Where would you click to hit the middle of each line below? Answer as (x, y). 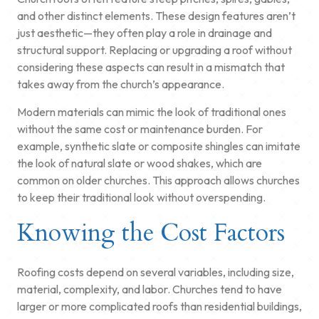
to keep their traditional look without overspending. (141, 197)
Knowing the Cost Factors (151, 232)
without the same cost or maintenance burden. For (140, 129)
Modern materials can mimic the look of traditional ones (152, 111)
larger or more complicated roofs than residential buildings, (159, 306)
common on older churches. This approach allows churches (158, 180)
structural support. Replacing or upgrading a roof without (155, 49)
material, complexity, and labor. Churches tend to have (150, 289)
